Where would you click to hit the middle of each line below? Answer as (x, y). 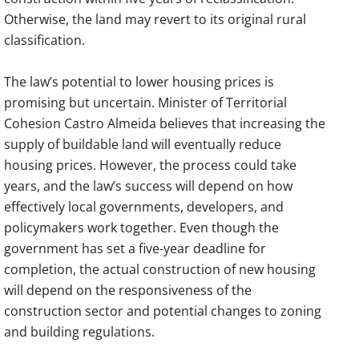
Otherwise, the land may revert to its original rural (155, 19)
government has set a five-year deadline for (135, 248)
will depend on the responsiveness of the (128, 290)
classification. (44, 40)
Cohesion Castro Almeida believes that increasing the (165, 123)
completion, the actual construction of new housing (160, 269)
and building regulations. (79, 331)
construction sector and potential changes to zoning (163, 311)
